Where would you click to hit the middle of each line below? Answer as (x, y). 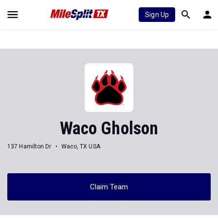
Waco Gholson (109, 128)
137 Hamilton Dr (29, 146)
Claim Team (109, 187)
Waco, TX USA (81, 146)
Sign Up (157, 15)
